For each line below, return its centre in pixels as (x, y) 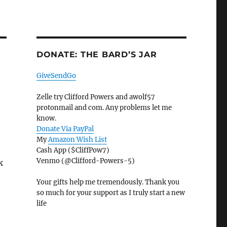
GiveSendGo (56, 76)
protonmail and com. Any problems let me (104, 108)
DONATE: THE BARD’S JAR (97, 55)
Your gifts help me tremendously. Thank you (108, 182)
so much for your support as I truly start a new (110, 193)
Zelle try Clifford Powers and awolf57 (96, 97)
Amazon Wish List (77, 140)
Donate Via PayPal (65, 129)
